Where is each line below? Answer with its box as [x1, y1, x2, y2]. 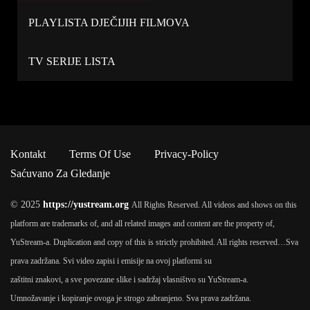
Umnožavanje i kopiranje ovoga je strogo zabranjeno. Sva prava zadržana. [10, 293, 251, 303]
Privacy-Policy [154, 148, 219, 160]
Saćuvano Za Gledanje [10, 167, 110, 179]
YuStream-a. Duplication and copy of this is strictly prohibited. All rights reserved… [10, 237, 286, 247]
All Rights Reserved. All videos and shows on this [131, 200, 297, 210]
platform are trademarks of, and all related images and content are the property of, [10, 219, 275, 228]
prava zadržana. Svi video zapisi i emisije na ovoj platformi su [10, 256, 212, 266]
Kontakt [10, 148, 46, 160]
